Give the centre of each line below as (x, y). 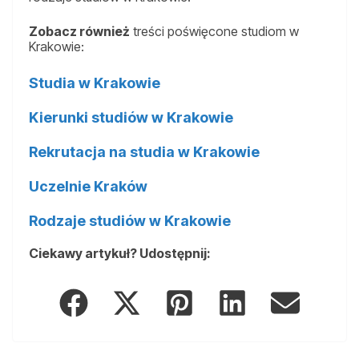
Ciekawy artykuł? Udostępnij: (120, 253)
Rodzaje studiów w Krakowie (130, 220)
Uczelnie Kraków (88, 186)
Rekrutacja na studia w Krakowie (144, 151)
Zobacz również (79, 31)
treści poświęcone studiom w (214, 31)
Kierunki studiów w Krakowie (131, 117)
